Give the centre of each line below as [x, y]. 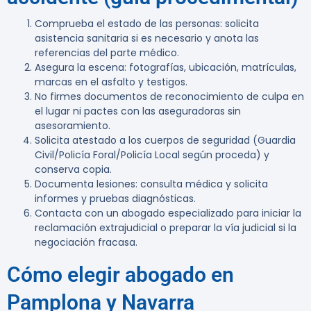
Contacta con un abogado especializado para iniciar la [168, 213]
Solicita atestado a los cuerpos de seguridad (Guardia [165, 141]
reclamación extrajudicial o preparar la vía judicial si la [166, 228]
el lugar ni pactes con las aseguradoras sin [138, 111]
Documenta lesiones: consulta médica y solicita [151, 184]
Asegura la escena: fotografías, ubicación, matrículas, [166, 68]
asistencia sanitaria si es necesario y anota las [147, 39]
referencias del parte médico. [107, 53]
